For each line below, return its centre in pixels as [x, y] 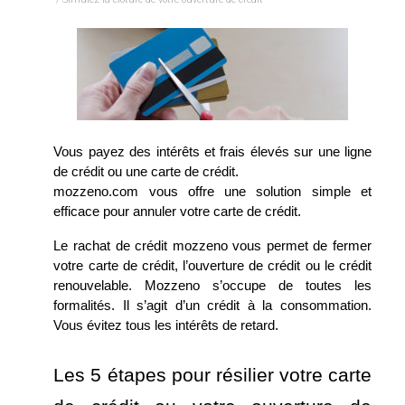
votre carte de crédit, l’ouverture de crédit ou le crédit [212, 266]
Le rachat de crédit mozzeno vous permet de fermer [212, 246]
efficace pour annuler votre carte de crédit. [179, 212]
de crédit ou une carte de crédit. [146, 172]
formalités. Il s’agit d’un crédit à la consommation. [212, 306]
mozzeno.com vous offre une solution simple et [212, 192]
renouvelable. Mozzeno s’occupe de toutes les [212, 286]
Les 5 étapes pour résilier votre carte [212, 375]
